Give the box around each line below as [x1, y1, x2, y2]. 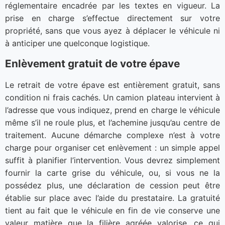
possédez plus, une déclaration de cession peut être [5, 180, 220, 190]
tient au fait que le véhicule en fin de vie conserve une [5, 205, 220, 215]
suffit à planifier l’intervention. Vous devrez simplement [5, 155, 220, 165]
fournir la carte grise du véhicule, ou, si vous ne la [5, 167, 220, 178]
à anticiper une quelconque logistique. [5, 38, 150, 48]
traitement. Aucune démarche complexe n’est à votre [5, 130, 220, 140]
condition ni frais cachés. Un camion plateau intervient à [5, 92, 220, 102]
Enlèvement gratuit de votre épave [5, 57, 180, 70]
